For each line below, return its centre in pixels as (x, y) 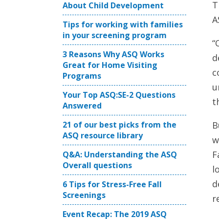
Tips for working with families (123, 24)
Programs (82, 76)
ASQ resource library (103, 135)
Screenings (84, 195)
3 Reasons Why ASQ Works (113, 54)
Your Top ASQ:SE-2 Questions (119, 95)
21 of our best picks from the (120, 125)
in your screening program (115, 35)
